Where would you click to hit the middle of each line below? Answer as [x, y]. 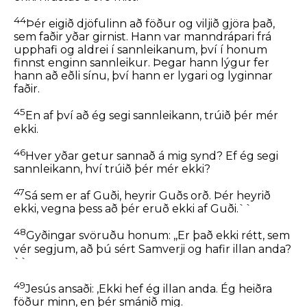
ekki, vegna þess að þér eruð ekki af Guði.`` [133, 209]
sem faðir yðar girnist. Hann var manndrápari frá [143, 37]
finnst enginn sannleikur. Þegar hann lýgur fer [142, 63]
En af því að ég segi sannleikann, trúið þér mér [152, 116]
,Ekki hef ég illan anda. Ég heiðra [184, 288]
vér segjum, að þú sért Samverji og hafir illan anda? [152, 249]
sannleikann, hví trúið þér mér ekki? [112, 169]
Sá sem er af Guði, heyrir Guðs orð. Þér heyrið [148, 196]
